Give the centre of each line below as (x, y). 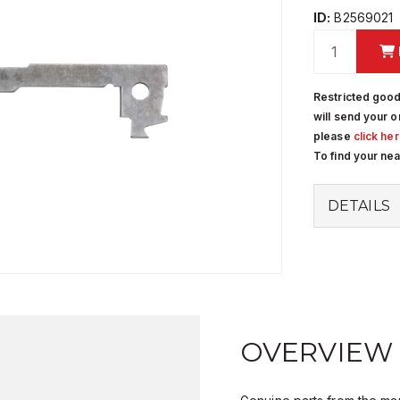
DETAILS (359, 206)
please (333, 136)
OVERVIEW (317, 352)
